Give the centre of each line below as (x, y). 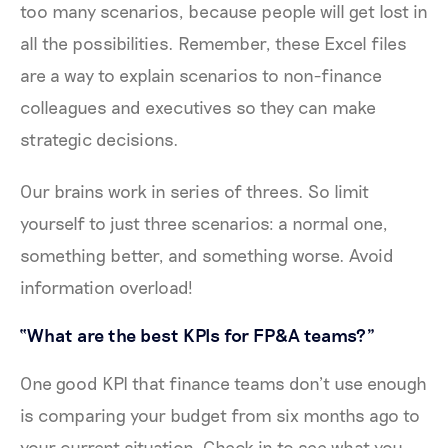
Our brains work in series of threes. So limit (194, 190)
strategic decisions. (101, 138)
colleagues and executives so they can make (198, 106)
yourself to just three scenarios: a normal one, (204, 222)
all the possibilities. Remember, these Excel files (213, 42)
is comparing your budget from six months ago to (220, 414)
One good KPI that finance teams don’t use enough (223, 382)
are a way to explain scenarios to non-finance (201, 74)
